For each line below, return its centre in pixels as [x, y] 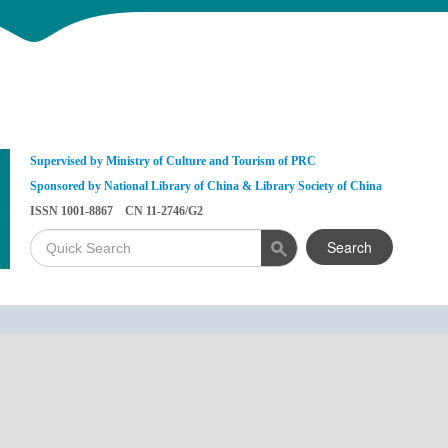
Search [349, 247]
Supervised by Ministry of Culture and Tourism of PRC [172, 161]
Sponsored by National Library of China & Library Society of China [205, 186]
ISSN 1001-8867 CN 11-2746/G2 [116, 211]
